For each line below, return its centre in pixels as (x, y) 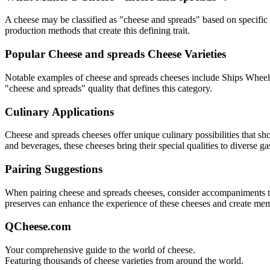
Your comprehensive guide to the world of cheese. (100, 250)
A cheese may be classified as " (64, 20)
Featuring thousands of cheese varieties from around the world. (124, 261)
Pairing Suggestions (54, 169)
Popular (27, 54)
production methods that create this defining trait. (97, 31)
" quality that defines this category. (147, 88)
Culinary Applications (59, 111)
